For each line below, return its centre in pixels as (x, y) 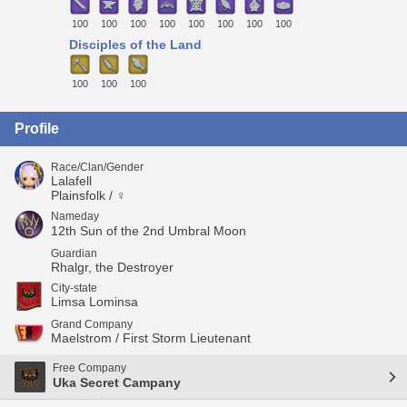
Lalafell (71, 180)
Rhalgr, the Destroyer (112, 267)
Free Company (89, 368)
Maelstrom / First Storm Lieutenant (151, 338)
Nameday (75, 216)
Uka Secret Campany (117, 383)
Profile (37, 128)
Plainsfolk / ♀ (89, 195)
